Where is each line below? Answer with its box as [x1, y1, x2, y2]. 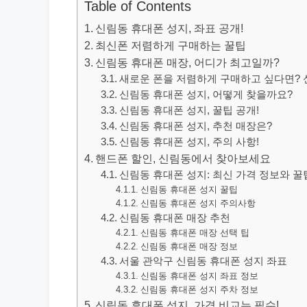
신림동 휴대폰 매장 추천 [119, 212, 231, 223]
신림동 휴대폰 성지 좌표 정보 [140, 271, 258, 281]
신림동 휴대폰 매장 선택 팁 [140, 228, 249, 238]
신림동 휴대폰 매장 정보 [140, 241, 238, 251]
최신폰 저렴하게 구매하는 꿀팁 [95, 39, 247, 51]
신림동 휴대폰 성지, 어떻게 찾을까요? [119, 89, 293, 100]
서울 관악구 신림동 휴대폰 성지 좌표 [119, 256, 288, 267]
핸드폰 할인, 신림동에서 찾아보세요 [95, 152, 271, 164]
